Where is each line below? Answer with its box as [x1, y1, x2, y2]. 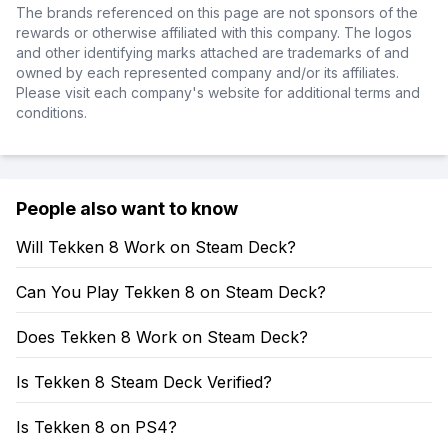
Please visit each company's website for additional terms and [16, 84, 420, 101]
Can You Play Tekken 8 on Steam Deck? [16, 282, 326, 302]
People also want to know [16, 198, 238, 219]
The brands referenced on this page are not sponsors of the [16, 4, 418, 21]
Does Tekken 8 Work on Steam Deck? [16, 327, 308, 347]
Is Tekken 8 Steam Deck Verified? [16, 372, 272, 392]
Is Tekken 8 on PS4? [16, 417, 177, 437]
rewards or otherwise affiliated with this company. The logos [16, 24, 412, 41]
